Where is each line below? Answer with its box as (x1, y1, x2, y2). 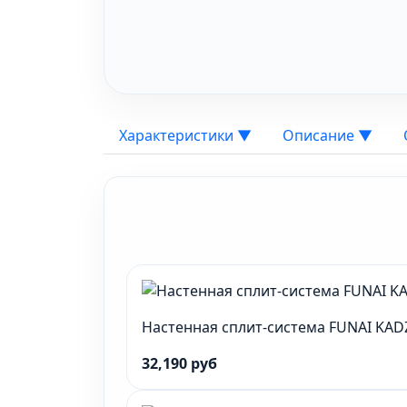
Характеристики (119, 125, 237, 145)
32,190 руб (142, 353, 217, 373)
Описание (283, 125, 358, 145)
